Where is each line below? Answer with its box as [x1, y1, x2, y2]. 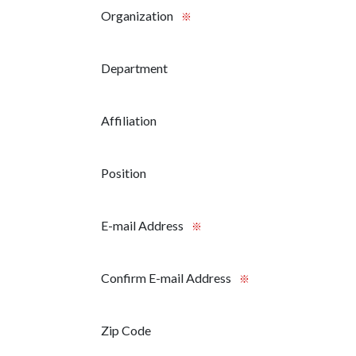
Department [101, 60, 168, 76]
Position [101, 165, 146, 181]
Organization [101, 8, 173, 24]
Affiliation [101, 113, 157, 129]
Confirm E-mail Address [101, 270, 231, 286]
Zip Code [101, 323, 151, 339]
